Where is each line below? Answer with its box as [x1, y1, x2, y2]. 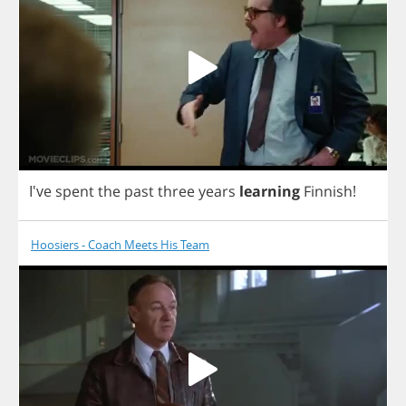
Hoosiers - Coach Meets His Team [31, 237, 209, 254]
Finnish [304, 181, 353, 202]
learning [239, 181, 300, 202]
